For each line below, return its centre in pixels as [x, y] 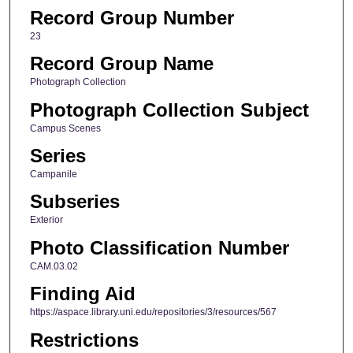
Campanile [53, 174]
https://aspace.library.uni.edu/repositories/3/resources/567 [153, 312]
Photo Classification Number [159, 247]
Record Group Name [121, 64]
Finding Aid [82, 294]
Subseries [74, 202]
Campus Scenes [65, 128]
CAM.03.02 [54, 266]
